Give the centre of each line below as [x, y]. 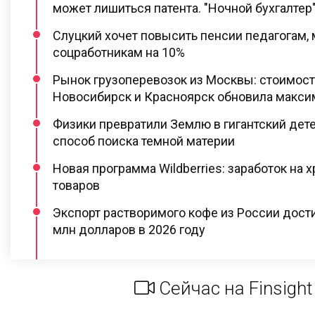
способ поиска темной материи [144, 141]
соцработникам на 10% [119, 52]
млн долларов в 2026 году [129, 229]
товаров [76, 185]
